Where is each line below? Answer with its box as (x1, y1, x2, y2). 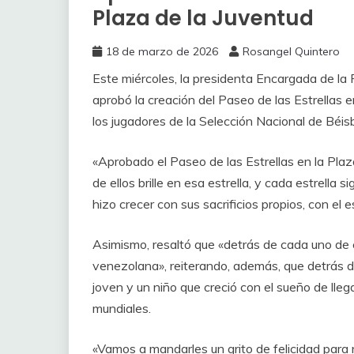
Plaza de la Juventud (92, 3, 314, 32)
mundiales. (92, 299, 151, 316)
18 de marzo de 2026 (106, 43, 218, 58)
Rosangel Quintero (243, 43, 340, 58)
